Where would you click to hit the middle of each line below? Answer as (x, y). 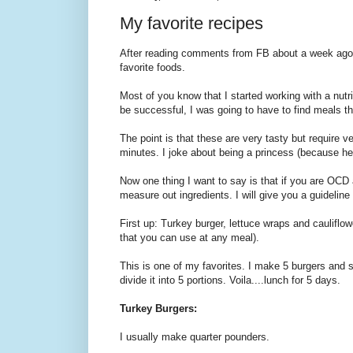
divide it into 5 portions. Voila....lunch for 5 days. (230, 281)
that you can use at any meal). (190, 238)
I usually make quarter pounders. (195, 337)
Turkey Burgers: (158, 309)
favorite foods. (152, 68)
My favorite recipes (191, 24)
